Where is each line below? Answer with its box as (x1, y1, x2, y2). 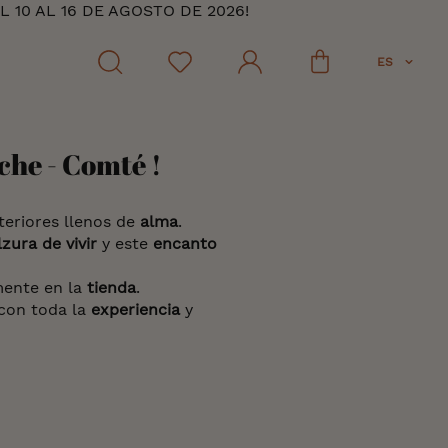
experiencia (91, 300, 181, 319)
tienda (86, 278, 136, 297)
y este (96, 234, 153, 253)
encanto (152, 234, 217, 253)
